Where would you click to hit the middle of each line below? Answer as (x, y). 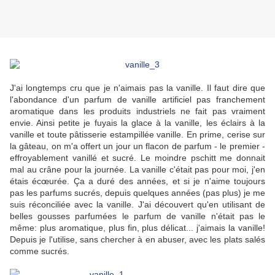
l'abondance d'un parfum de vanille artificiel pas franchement (137, 100)
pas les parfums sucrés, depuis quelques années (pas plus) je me (137, 193)
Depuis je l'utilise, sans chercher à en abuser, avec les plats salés (137, 240)
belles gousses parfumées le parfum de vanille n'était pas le (137, 216)
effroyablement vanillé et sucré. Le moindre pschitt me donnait (137, 158)
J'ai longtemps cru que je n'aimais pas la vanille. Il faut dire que (137, 88)
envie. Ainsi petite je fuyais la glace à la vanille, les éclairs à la (137, 123)
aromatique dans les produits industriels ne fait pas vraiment (137, 111)
